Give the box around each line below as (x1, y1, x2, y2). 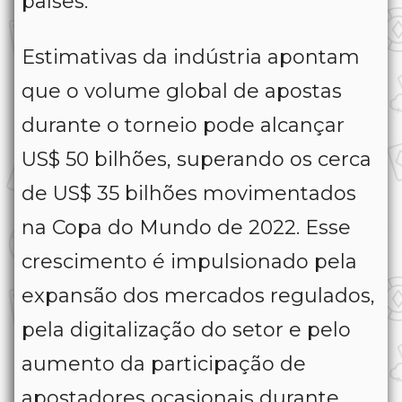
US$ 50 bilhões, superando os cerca (22, 147, 371, 172)
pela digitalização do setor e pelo (22, 318, 351, 343)
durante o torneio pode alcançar (22, 113, 345, 138)
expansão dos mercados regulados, (22, 284, 375, 309)
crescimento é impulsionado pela (22, 249, 357, 275)
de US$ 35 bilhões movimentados (22, 181, 356, 206)
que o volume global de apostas (22, 79, 342, 104)
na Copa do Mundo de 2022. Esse (22, 215, 351, 240)
